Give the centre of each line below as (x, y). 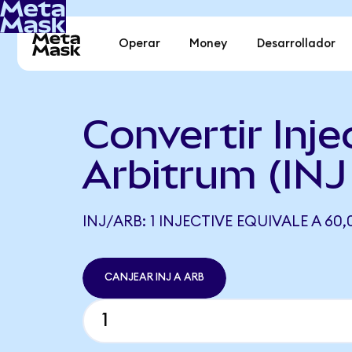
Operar (140, 44)
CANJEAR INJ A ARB (154, 278)
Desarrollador (296, 44)
